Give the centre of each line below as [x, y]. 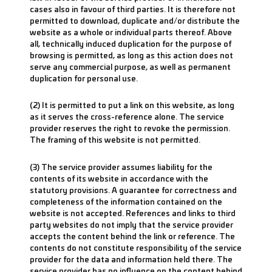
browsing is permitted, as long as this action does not [131, 55]
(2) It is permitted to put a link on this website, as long [132, 105]
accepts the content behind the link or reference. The [132, 236]
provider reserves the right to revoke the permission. [130, 128]
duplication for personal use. [84, 78]
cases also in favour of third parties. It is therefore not [133, 8]
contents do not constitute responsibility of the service [136, 247]
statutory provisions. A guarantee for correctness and [133, 189]
